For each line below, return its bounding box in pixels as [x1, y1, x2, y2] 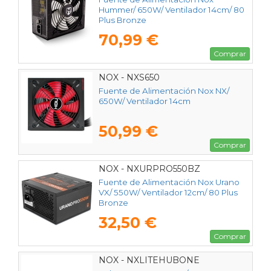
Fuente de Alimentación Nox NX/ [99, 86, 229, 96]
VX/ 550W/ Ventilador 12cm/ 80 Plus [99, 188, 238, 198]
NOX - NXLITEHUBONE [99, 254, 200, 266]
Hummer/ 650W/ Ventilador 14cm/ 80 [99, 5, 244, 15]
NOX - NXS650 [99, 71, 160, 83]
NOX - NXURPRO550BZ [99, 163, 200, 174]
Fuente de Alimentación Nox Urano [99, 177, 240, 188]
